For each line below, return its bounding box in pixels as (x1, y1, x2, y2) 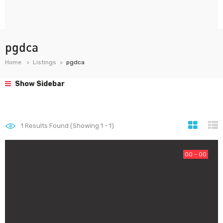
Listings (33, 59, 56, 66)
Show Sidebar (13, 80, 65, 88)
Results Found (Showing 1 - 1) (23, 122, 114, 129)
